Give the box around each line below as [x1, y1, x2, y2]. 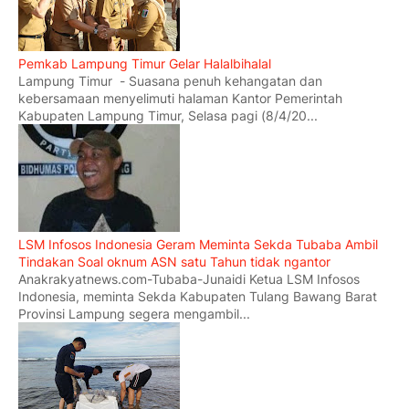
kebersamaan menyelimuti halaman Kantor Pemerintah [18, 90, 342, 107]
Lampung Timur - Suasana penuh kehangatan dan [18, 73, 322, 89]
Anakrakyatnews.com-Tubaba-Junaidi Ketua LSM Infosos [18, 271, 360, 288]
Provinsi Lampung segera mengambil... [18, 306, 250, 322]
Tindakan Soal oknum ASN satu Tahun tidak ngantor [18, 254, 330, 270]
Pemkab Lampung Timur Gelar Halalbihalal [18, 56, 271, 72]
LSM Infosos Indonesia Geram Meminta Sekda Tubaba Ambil [18, 236, 378, 253]
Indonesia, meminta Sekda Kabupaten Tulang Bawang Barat [18, 288, 377, 305]
